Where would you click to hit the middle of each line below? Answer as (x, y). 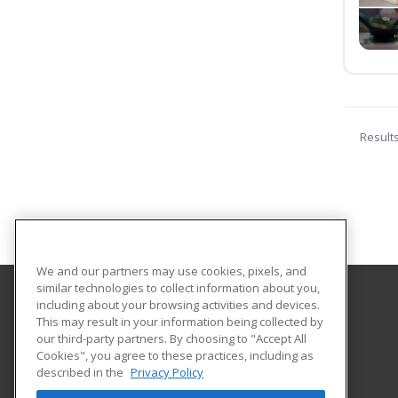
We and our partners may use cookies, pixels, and (171, 271)
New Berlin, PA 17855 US (143, 376)
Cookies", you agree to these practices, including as (175, 355)
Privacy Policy (167, 372)
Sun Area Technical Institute (158, 318)
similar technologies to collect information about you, (178, 287)
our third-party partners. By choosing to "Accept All (171, 338)
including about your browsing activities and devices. (178, 304)
